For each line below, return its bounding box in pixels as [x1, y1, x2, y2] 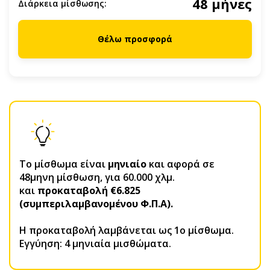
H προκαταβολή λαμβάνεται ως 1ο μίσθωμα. [19, 224, 234, 237]
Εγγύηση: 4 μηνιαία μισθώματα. [19, 237, 171, 250]
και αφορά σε [146, 157, 215, 171]
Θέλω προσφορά [98, 33, 172, 45]
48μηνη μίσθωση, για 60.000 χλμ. [19, 171, 175, 184]
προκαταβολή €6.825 [37, 184, 140, 197]
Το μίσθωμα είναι [19, 157, 108, 171]
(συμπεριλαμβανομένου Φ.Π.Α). [19, 197, 175, 210]
